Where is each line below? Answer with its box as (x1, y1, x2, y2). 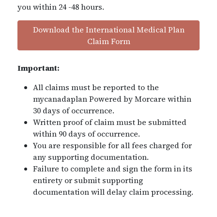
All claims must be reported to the (33, 82, 159, 93)
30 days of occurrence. (33, 105, 114, 116)
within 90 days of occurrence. (33, 128, 140, 139)
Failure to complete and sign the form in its (33, 163, 192, 174)
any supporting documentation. (33, 152, 149, 163)
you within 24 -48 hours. (17, 1, 104, 13)
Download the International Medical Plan (32, 24, 185, 35)
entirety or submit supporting (33, 175, 143, 186)
